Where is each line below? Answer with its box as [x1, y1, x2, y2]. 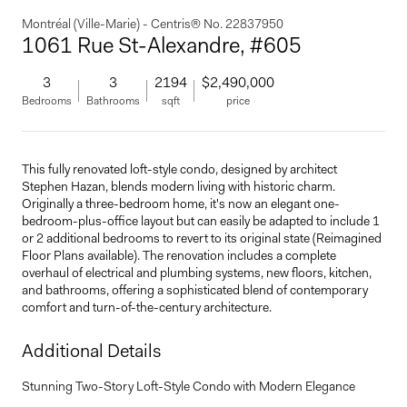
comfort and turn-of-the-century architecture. [22, 299, 272, 315]
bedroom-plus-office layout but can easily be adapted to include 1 [22, 213, 380, 229]
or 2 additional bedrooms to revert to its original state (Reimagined [22, 230, 382, 246]
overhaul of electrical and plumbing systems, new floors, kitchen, [22, 264, 372, 281]
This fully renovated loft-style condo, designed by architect [22, 161, 337, 177]
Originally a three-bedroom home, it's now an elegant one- [22, 195, 340, 212]
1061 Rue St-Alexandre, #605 [22, 31, 302, 60]
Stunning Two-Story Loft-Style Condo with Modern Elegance [22, 378, 355, 394]
